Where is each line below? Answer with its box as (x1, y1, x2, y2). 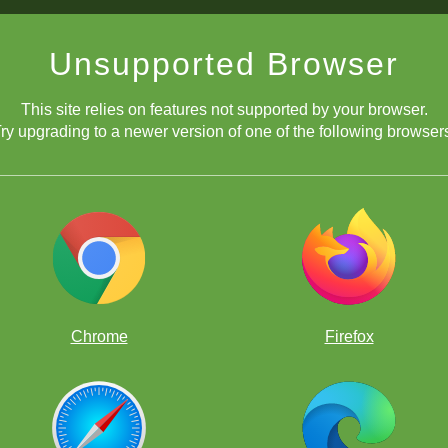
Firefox (324, 327, 374, 345)
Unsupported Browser (49, 45, 399, 82)
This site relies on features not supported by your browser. (20, 100, 428, 118)
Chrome (70, 327, 128, 345)
